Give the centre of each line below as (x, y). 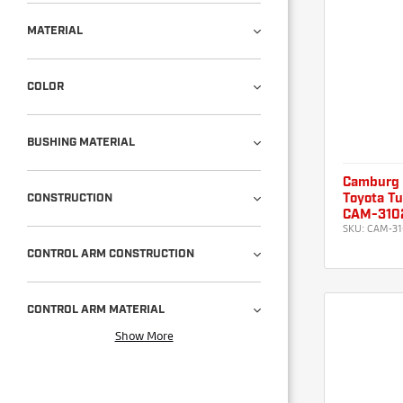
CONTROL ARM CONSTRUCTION (111, 254)
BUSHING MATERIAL (81, 142)
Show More (144, 335)
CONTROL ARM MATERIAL (96, 309)
